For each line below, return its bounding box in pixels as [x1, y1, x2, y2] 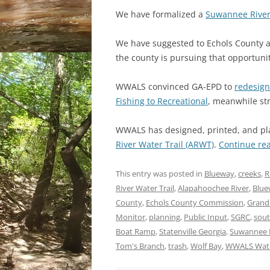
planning [149, 212, 180, 222]
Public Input [184, 212, 227, 222]
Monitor [116, 212, 145, 222]
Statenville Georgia [159, 226, 226, 237]
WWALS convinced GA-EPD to [116, 81, 234, 92]
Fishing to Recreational [116, 95, 208, 107]
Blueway [204, 168, 234, 179]
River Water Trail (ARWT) [116, 139, 214, 150]
